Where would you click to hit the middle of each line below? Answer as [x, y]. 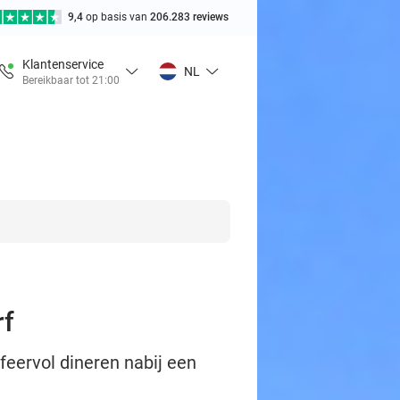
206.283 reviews [189, 17]
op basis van [118, 17]
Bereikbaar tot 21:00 [71, 80]
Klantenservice [63, 64]
